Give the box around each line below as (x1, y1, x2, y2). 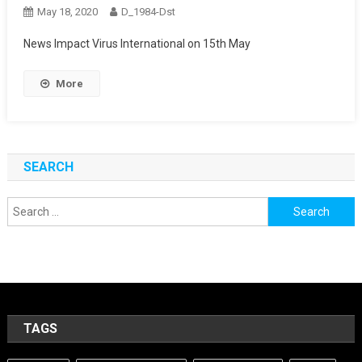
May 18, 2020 (36, 6, 98, 18)
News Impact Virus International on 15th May (23, 37, 250, 50)
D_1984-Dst (120, 6, 175, 18)
